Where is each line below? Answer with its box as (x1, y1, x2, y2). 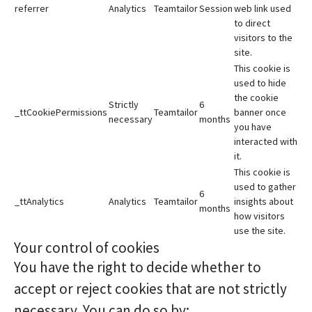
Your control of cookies (14, 238, 159, 257)
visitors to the (234, 31, 292, 44)
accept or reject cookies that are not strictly (14, 279, 287, 298)
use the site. (234, 224, 286, 237)
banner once (234, 106, 286, 118)
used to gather (234, 180, 296, 193)
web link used (234, 2, 291, 15)
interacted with (234, 135, 297, 148)
